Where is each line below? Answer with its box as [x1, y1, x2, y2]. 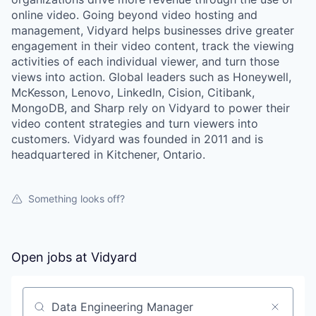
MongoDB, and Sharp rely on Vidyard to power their [11, 101, 290, 115]
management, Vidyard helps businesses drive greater [11, 23, 294, 37]
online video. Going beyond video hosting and [11, 8, 257, 22]
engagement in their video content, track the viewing [11, 39, 294, 53]
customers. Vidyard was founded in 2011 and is [11, 132, 263, 146]
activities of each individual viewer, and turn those [11, 54, 279, 68]
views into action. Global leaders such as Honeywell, [11, 70, 291, 84]
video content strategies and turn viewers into [11, 116, 258, 130]
